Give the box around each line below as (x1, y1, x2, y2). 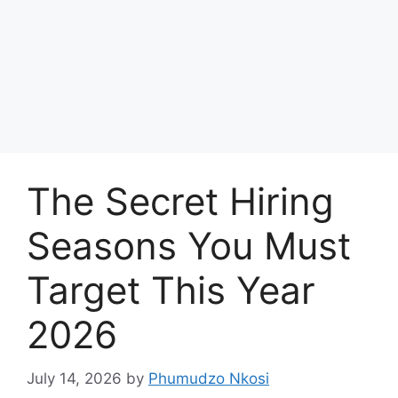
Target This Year (27, 267, 315, 313)
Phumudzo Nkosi (148, 369, 269, 387)
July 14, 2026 (27, 369, 122, 387)
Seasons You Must (27, 223, 351, 268)
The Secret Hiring (27, 179, 334, 224)
